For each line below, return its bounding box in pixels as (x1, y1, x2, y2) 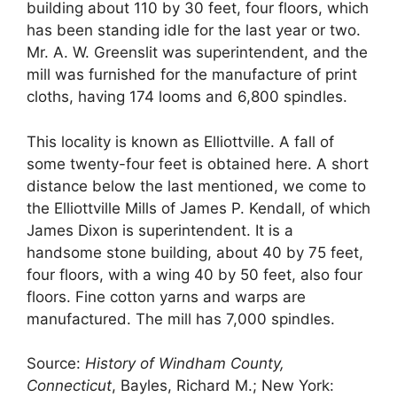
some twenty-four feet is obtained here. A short (27, 154, 369, 173)
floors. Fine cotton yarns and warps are (27, 287, 306, 306)
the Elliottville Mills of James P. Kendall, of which (27, 198, 370, 217)
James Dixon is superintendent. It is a (27, 221, 293, 239)
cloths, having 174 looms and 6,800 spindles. (27, 88, 347, 106)
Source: (27, 354, 85, 373)
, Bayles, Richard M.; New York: (112, 377, 334, 395)
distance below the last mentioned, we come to (27, 176, 366, 195)
